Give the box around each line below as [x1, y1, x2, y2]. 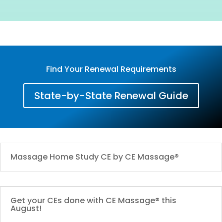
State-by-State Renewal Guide [34, 88, 188, 103]
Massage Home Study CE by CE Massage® [10, 151, 179, 163]
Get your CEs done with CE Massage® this [10, 194, 176, 206]
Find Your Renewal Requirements [46, 63, 176, 75]
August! [10, 202, 42, 214]
